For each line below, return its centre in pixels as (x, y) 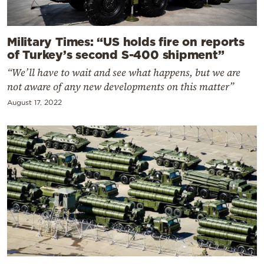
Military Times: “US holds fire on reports (126, 41)
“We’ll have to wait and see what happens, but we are (124, 72)
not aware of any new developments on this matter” (121, 86)
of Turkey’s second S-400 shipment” (116, 54)
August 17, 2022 (34, 102)
